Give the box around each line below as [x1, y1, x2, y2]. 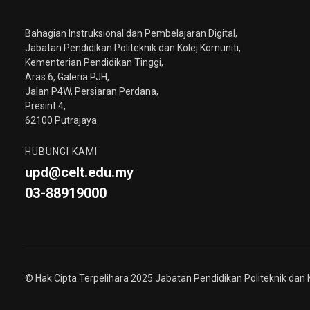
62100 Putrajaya [25, 114, 97, 126]
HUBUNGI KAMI [25, 145, 98, 157]
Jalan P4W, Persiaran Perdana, [25, 85, 158, 97]
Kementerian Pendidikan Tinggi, [25, 56, 163, 68]
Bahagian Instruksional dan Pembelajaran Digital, [25, 27, 237, 39]
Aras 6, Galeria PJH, [25, 71, 109, 82]
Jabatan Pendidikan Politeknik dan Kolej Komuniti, [25, 42, 241, 53]
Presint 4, [25, 100, 66, 111]
